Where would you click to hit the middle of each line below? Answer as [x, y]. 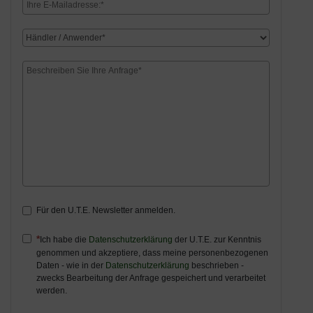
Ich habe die [64, 240]
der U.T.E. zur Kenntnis [217, 240]
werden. [52, 291]
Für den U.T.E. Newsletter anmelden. [106, 211]
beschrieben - [217, 266]
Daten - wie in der [71, 266]
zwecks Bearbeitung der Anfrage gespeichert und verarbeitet [151, 278]
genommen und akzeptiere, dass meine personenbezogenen [152, 253]
